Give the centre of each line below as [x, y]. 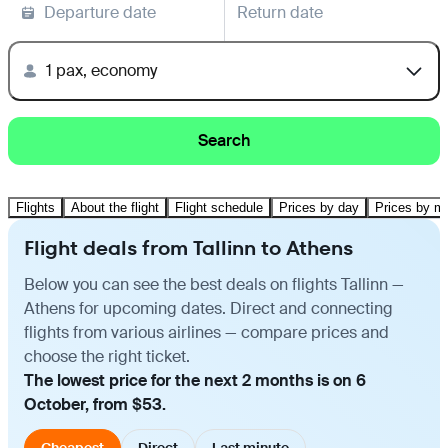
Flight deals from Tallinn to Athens [188, 247]
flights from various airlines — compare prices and [206, 332]
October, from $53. [95, 404]
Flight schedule [219, 207]
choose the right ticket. [107, 356]
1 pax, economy [101, 70]
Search [224, 140]
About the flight [115, 207]
